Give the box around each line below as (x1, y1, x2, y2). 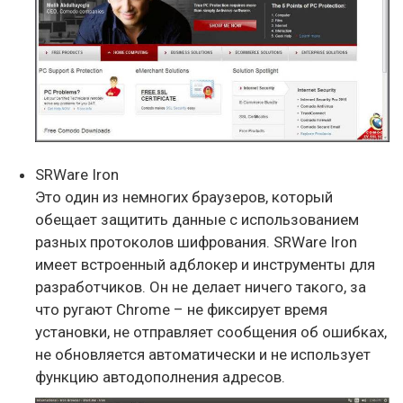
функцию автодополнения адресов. (35, 368, 285, 387)
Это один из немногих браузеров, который (35, 188, 333, 207)
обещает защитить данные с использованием (35, 210, 359, 229)
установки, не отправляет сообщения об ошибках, (35, 323, 387, 342)
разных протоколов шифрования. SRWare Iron (35, 233, 357, 252)
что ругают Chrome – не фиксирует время (35, 300, 327, 319)
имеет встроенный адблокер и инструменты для (35, 255, 375, 274)
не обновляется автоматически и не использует (35, 345, 371, 364)
